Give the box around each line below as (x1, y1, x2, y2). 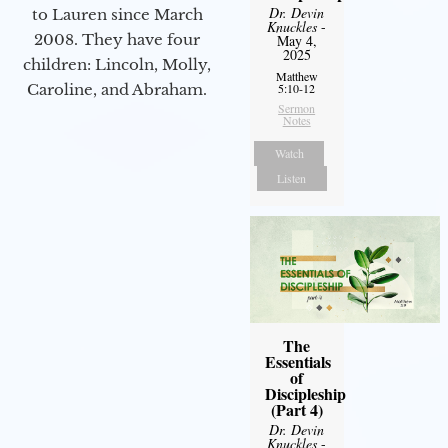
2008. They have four (34, 30, 200, 50)
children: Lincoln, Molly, (23, 55, 211, 75)
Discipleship (264, 381, 346, 405)
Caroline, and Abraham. (27, 80, 207, 100)
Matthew (275, 67, 318, 84)
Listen (277, 169, 307, 186)
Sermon (278, 99, 316, 116)
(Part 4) (270, 397, 323, 421)
